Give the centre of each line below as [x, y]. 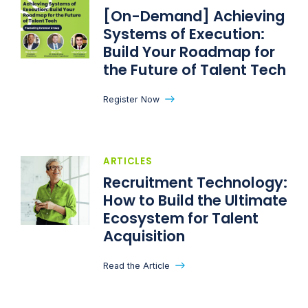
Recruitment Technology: [195, 182]
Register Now [131, 99]
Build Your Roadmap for [189, 52]
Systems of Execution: [184, 34]
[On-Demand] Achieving [194, 16]
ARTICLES [128, 161]
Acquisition [146, 236]
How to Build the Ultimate [195, 200]
